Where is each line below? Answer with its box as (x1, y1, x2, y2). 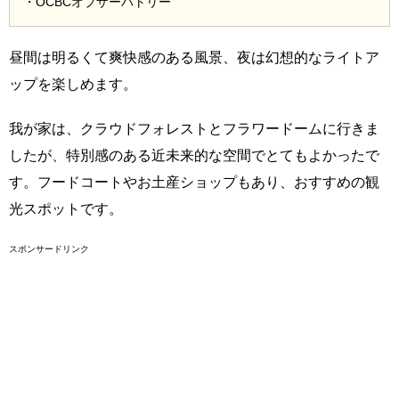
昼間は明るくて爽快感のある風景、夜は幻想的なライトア (9, 49, 379, 65)
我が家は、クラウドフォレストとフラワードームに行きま (9, 120, 379, 136)
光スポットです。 (9, 200, 123, 216)
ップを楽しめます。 (9, 76, 137, 92)
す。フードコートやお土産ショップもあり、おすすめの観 (9, 174, 379, 190)
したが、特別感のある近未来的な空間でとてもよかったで (9, 147, 379, 163)
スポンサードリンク (9, 243, 89, 254)
